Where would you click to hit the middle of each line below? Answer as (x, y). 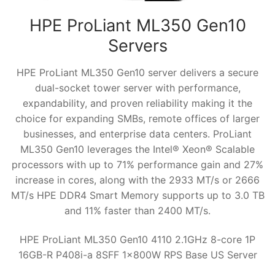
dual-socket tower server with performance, (137, 87)
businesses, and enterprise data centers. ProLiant (137, 134)
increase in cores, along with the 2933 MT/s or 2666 (137, 180)
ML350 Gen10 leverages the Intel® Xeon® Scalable (137, 149)
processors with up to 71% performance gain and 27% (137, 164)
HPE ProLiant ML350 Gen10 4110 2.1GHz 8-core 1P (137, 240)
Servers (137, 45)
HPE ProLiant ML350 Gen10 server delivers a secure (137, 72)
